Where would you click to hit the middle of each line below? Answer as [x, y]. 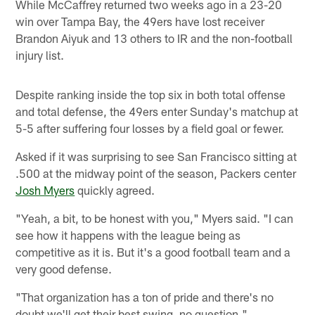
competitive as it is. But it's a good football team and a [153, 252]
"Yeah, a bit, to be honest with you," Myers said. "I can [155, 218]
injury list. [40, 55]
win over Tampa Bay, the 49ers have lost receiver [140, 21]
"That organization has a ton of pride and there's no [145, 297]
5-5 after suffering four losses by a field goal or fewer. [150, 128]
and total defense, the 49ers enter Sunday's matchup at [157, 111]
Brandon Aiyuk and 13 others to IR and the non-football [154, 38]
